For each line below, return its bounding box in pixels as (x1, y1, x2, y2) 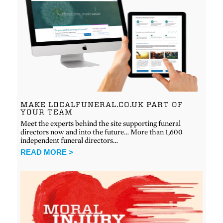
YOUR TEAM (20, 107, 73, 116)
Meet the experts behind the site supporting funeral (20, 118, 181, 128)
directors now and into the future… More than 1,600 (20, 127, 183, 136)
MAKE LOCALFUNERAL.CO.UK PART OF (20, 100, 184, 109)
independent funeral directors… (20, 135, 118, 145)
